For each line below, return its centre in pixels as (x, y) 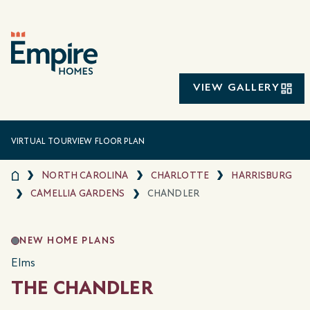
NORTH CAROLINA (85, 175)
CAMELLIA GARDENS (78, 194)
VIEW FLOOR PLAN (108, 142)
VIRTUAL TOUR (42, 142)
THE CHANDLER (82, 288)
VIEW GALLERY (236, 88)
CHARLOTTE (180, 175)
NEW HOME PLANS (68, 241)
